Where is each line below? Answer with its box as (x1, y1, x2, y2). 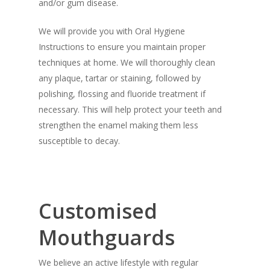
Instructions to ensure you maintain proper (39, 40, 206, 52)
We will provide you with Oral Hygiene (39, 25, 186, 37)
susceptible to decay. (39, 134, 121, 146)
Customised (39, 196, 158, 225)
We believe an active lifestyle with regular (39, 256, 199, 268)
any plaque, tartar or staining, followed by (39, 72, 201, 84)
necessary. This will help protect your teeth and (39, 103, 222, 115)
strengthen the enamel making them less (39, 119, 199, 131)
